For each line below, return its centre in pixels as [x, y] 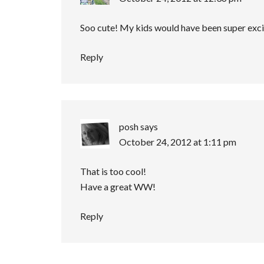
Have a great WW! [118, 186]
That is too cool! [113, 171]
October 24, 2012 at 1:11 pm [178, 141]
